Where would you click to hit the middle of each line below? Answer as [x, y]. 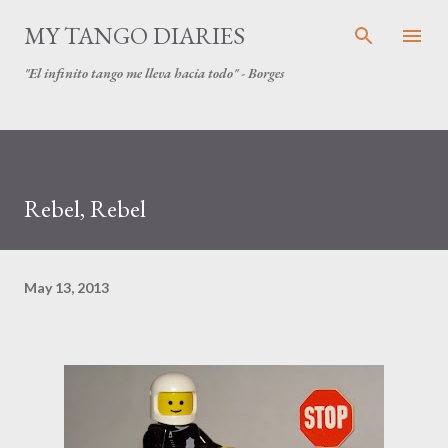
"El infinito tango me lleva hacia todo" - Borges [154, 73]
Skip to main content [224, 24]
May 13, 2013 [66, 287]
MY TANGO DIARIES [134, 35]
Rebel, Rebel [85, 208]
